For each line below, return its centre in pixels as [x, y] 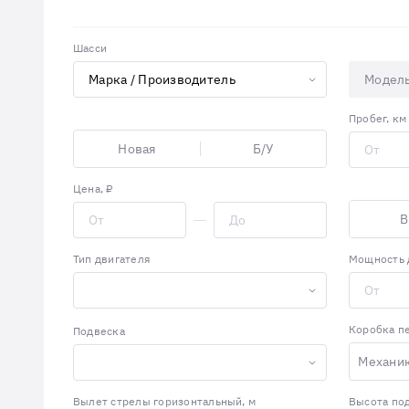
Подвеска [99, 331]
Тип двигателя [112, 259]
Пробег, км [378, 118]
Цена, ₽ [93, 189]
